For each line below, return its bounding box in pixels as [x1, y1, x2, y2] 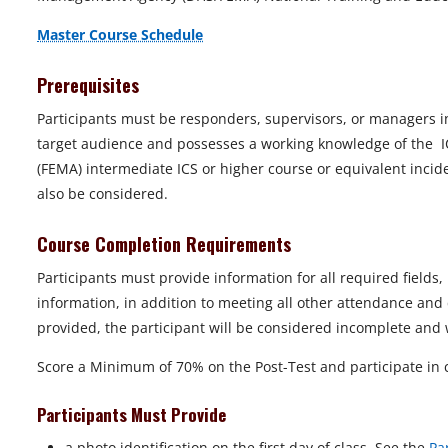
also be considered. [37, 183, 168, 203]
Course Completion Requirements [37, 230, 296, 257]
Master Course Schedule [37, 24, 203, 44]
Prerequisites [37, 71, 144, 98]
